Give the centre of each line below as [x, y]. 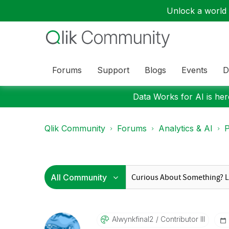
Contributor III [181, 219]
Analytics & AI [186, 128]
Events [194, 70]
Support [113, 70]
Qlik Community [75, 128]
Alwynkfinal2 [132, 219]
